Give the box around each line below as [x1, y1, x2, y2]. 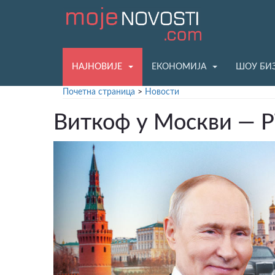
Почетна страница [63, 87, 135, 96]
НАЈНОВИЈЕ [72, 62, 122, 71]
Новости [145, 87, 179, 96]
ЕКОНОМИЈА [152, 62, 206, 71]
